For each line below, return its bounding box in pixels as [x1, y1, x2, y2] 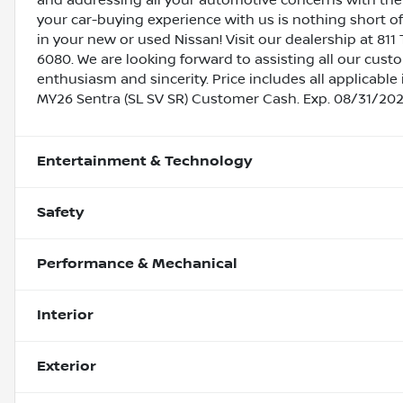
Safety [37, 204, 84, 222]
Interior [37, 307, 94, 325]
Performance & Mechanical [37, 255, 237, 273]
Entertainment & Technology [37, 153, 252, 171]
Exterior [37, 358, 96, 376]
